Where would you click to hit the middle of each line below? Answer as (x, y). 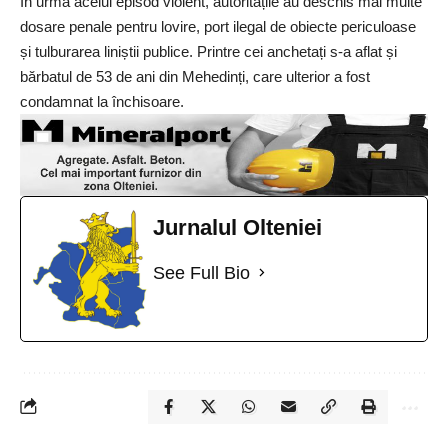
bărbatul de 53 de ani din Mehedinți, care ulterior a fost (195, 77)
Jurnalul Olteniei (237, 227)
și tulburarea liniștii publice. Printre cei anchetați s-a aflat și (208, 52)
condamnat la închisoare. (102, 102)
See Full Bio (201, 272)
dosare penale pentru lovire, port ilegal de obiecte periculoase (218, 27)
